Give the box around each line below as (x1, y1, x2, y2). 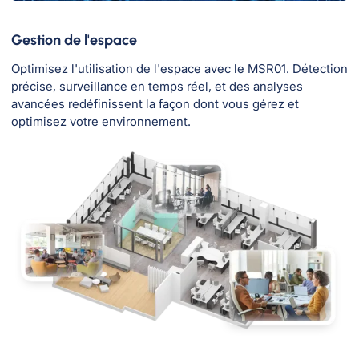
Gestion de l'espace (11, 31, 137, 50)
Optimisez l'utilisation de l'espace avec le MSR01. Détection (11, 61, 348, 77)
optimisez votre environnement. (11, 114, 191, 130)
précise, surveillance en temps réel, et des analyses (11, 79, 303, 95)
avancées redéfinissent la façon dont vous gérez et (11, 96, 299, 112)
